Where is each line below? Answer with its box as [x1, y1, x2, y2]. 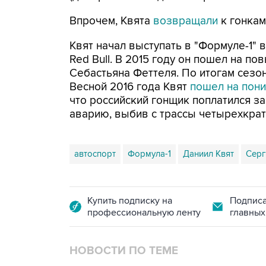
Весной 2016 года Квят [69, 80, 190, 94]
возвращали [153, 14, 221, 28]
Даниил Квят [183, 148, 234, 159]
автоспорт [74, 148, 116, 159]
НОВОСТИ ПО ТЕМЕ [69, 244, 178, 258]
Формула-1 [128, 148, 171, 159]
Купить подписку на [87, 195, 172, 207]
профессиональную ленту [87, 207, 201, 218]
